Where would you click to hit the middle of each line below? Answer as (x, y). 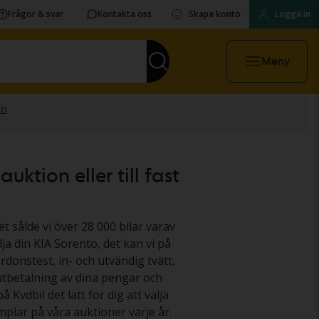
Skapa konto (215, 14)
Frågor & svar (36, 14)
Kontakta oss (125, 14)
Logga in (293, 14)
